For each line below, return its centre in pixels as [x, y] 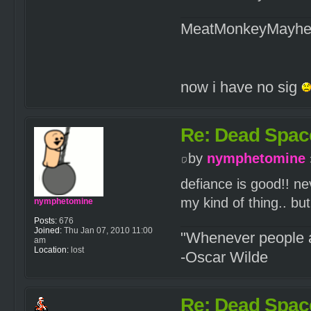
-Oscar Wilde [224, 258]
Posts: [45, 221]
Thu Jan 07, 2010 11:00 [107, 231]
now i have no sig [241, 87]
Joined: [48, 231]
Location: [51, 250]
